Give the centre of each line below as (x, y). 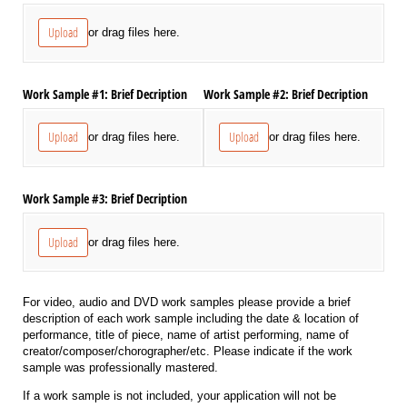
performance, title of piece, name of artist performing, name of (186, 335)
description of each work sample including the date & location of (191, 319)
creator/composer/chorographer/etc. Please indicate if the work (188, 352)
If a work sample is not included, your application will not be (179, 396)
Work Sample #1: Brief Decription (105, 94)
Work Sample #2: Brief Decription (286, 94)
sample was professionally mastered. (122, 368)
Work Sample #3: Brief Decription (105, 198)
